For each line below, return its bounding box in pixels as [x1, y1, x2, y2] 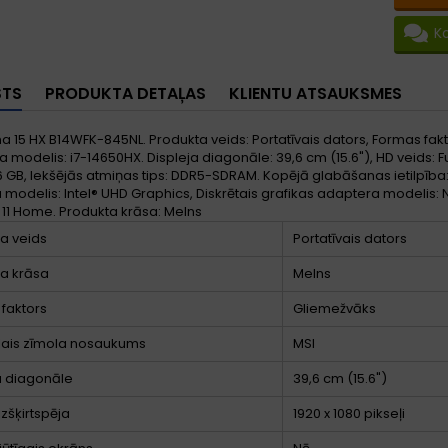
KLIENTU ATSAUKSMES [229, 81, 402, 105]
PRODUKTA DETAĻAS [45, 81, 206, 105]
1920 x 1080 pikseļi [293, 403, 405, 423]
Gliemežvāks [293, 298, 376, 318]
